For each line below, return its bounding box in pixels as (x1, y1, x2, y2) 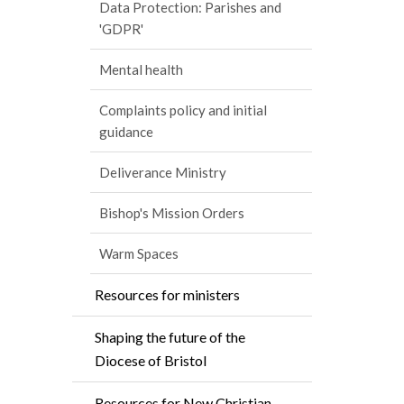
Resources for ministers (95, 286, 240, 303)
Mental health (99, 61, 183, 78)
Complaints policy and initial (99, 102, 267, 118)
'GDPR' (99, 21, 143, 37)
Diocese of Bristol (95, 352, 207, 369)
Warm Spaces (99, 245, 179, 262)
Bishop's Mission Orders (99, 205, 244, 221)
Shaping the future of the (95, 328, 245, 345)
